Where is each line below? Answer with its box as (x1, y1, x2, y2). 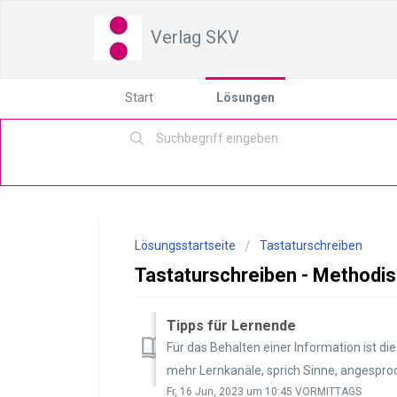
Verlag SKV (151, 27, 239, 48)
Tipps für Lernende (167, 316, 296, 334)
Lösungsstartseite (135, 238, 238, 253)
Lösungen (216, 90, 275, 105)
